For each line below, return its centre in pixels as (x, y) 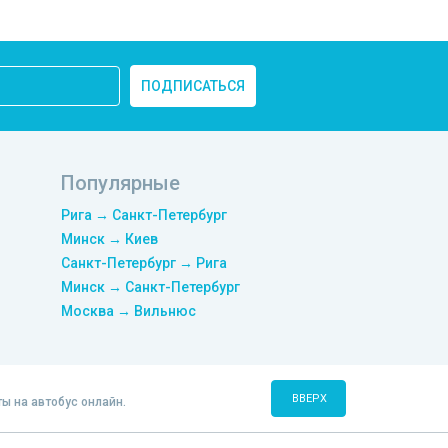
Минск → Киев (109, 239)
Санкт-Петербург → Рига (144, 263)
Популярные (120, 183)
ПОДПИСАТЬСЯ (193, 86)
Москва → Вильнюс (128, 311)
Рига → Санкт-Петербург (144, 215)
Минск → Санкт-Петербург (150, 287)
